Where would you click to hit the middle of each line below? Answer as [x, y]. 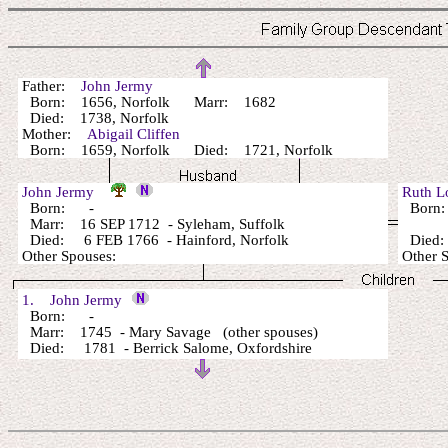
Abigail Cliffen [133, 134]
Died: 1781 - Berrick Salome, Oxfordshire [165, 348]
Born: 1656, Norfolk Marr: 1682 [151, 102]
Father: [49, 86]
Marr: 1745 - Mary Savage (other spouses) [168, 332]
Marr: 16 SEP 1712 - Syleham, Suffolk [151, 224]
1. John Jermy [70, 300]
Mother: [52, 134]
